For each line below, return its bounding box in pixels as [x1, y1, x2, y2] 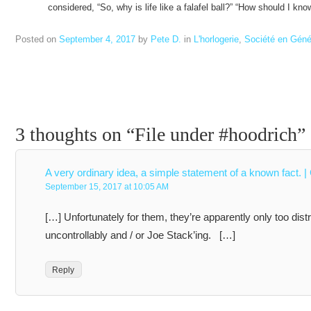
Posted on [15, 33, 59, 44]
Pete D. [151, 33, 181, 44]
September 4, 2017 [59, 33, 135, 44]
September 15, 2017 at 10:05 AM [45, 182, 169, 192]
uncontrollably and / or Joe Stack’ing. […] [45, 229, 236, 241]
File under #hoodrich [135, 124, 297, 146]
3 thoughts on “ [15, 124, 135, 146]
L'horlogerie [194, 33, 239, 44]
